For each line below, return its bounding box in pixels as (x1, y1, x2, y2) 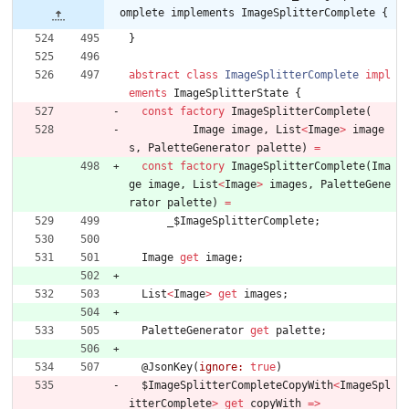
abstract (129, 68, 180, 82)
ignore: (199, 361, 244, 374)
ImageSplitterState (173, 87, 288, 100)
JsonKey (148, 361, 193, 374)
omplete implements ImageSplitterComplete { (120, 6, 388, 20)
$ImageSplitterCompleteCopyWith (142, 379, 333, 393)
